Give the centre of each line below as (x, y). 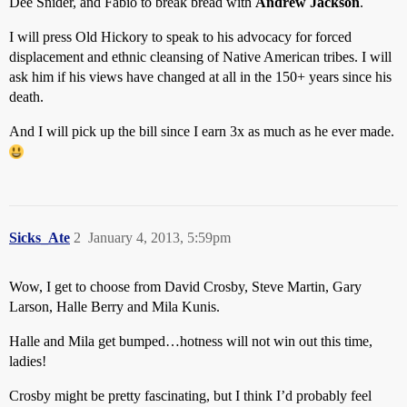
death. (26, 97)
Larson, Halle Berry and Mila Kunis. (114, 307)
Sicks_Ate (40, 238)
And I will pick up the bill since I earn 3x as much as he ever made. (202, 131)
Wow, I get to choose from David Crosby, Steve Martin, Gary (185, 287)
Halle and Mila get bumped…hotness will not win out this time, (191, 341)
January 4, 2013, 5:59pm (159, 238)
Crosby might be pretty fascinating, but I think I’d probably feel (190, 396)
